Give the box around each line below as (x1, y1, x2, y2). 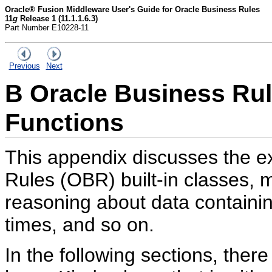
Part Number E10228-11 (5, 23, 89, 32)
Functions (5, 107, 124, 137)
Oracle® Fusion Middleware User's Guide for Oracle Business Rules (5, 5, 260, 14)
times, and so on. (5, 213, 154, 236)
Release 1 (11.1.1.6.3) (18, 14, 98, 23)
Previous (8, 61, 40, 70)
